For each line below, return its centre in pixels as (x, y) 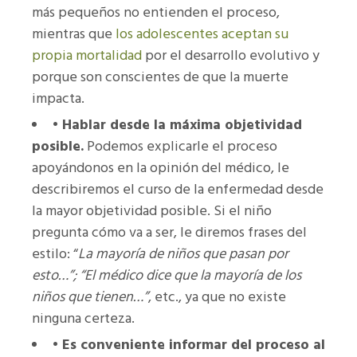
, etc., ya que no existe (217, 297)
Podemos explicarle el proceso (180, 147)
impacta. (58, 99)
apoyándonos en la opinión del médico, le (161, 168)
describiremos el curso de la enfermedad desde (178, 190)
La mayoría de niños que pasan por (183, 254)
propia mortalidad (87, 56)
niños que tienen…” (90, 297)
